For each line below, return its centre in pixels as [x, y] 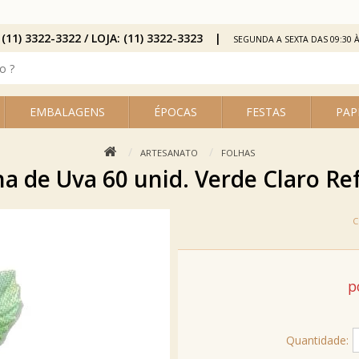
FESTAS [266, 112]
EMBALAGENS [67, 112]
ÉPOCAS [175, 112]
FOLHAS [238, 153]
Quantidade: [317, 340]
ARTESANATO [169, 153]
